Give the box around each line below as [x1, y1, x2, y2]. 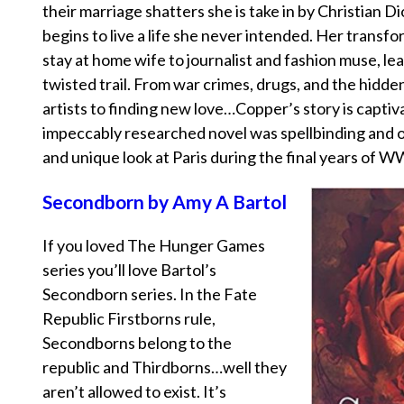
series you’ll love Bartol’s [42, 260, 216, 280]
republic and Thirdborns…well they [42, 357, 287, 378]
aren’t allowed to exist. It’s [42, 381, 226, 402]
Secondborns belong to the [42, 333, 232, 353]
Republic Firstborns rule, [42, 308, 216, 329]
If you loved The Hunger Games [42, 235, 265, 256]
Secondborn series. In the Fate [42, 284, 257, 305]
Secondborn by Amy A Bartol [42, 190, 287, 214]
